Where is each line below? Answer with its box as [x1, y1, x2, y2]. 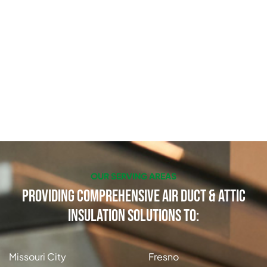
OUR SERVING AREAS [91, 170, 176, 182]
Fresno [148, 250, 179, 263]
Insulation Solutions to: [68, 206, 199, 226]
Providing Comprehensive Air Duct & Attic [21, 187, 246, 207]
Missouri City [9, 250, 66, 263]
